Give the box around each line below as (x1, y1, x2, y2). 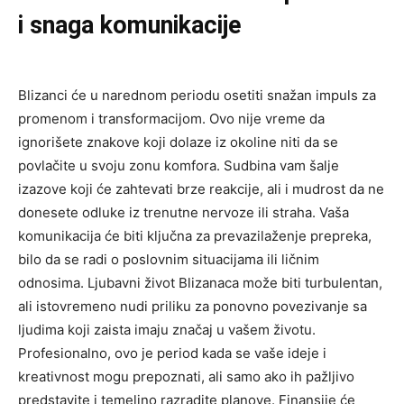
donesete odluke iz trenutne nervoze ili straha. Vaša (18, 203, 349, 221)
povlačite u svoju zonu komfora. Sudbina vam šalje (18, 156, 339, 174)
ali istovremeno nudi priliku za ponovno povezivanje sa (18, 297, 367, 315)
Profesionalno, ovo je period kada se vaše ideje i (18, 344, 326, 362)
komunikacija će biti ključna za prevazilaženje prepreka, (18, 226, 372, 244)
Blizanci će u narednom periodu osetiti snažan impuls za (18, 86, 376, 104)
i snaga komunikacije (18, 10, 241, 40)
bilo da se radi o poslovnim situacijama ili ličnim (18, 250, 319, 268)
